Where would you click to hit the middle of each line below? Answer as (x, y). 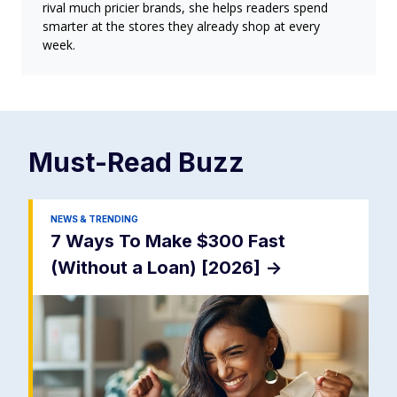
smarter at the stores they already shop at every (181, 27)
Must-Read (103, 163)
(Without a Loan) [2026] (158, 268)
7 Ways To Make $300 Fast (168, 241)
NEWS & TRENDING (94, 219)
